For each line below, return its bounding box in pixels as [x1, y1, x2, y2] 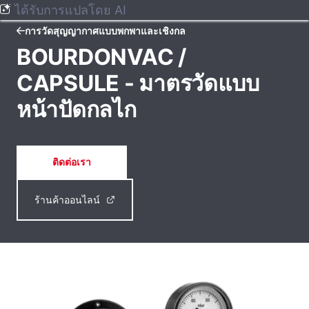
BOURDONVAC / [17, 43, 186, 70]
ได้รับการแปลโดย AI [14, 3, 126, 17]
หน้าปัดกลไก [17, 96, 137, 123]
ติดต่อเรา [52, 156, 91, 168]
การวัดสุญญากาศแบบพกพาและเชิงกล [25, 25, 186, 37]
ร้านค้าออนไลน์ [34, 194, 100, 206]
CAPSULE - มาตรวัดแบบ [17, 70, 259, 97]
